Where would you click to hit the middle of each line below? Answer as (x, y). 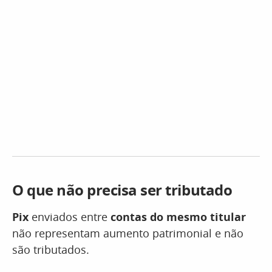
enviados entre (71, 217)
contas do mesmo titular (178, 217)
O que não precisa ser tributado (124, 190)
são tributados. (51, 250)
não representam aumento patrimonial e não (128, 233)
